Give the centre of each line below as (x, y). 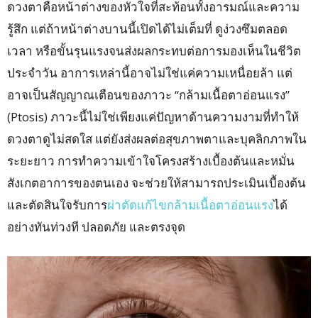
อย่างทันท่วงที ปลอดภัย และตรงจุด (96, 227)
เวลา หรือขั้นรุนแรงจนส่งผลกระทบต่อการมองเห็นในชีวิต (154, 51)
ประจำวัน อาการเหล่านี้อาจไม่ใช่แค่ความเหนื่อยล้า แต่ (150, 73)
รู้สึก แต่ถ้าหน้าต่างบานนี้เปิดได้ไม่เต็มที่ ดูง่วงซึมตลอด (147, 29)
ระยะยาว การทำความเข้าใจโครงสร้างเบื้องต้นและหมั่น (151, 161)
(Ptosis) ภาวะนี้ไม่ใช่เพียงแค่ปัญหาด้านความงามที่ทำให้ (153, 117)
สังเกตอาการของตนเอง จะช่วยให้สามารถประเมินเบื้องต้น (157, 183)
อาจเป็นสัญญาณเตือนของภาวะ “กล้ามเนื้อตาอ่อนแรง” (148, 95)
